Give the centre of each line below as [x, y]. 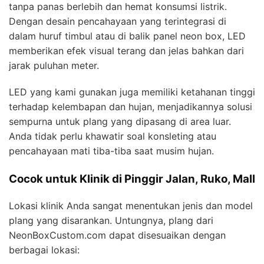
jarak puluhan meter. [54, 65]
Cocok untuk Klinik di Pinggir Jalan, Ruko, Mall [132, 179]
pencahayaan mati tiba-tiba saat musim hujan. [111, 151]
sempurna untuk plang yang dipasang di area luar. [120, 121]
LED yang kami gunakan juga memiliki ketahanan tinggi [132, 92]
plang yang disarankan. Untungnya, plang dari [111, 220]
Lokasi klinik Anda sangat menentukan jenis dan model [131, 205]
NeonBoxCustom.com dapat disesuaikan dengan [117, 235]
